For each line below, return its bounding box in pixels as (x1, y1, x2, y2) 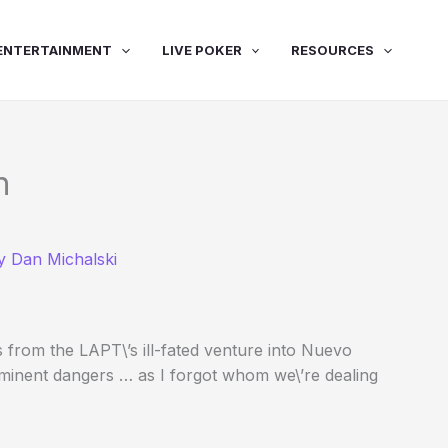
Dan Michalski (11, 249, 117, 269)
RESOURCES (291, 42, 375, 58)
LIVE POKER (161, 42, 242, 58)
